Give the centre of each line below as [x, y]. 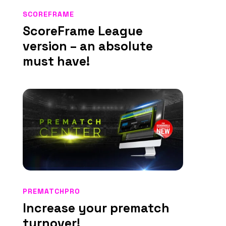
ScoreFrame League [82, 31]
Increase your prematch [96, 208]
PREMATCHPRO [51, 191]
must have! [56, 61]
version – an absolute [88, 46]
